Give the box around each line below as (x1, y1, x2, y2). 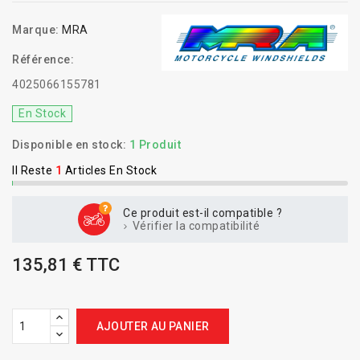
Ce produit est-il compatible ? (123, 207, 282, 219)
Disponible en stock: (12, 138, 126, 151)
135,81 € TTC (12, 255, 120, 275)
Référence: (12, 53, 74, 66)
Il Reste (12, 164, 52, 177)
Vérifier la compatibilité (129, 219, 260, 232)
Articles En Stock (64, 164, 157, 177)
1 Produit (129, 138, 181, 151)
